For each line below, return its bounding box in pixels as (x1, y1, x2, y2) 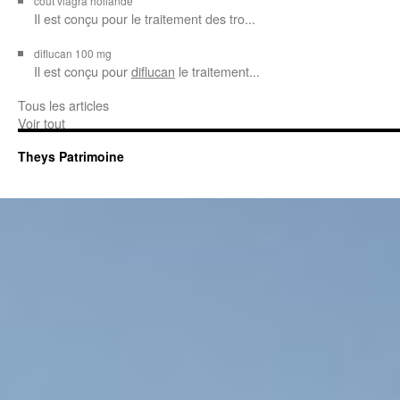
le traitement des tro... (131, 9, 255, 28)
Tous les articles (18, 96, 109, 114)
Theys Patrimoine (18, 147, 124, 165)
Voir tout (18, 113, 65, 132)
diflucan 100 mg (34, 46, 112, 61)
